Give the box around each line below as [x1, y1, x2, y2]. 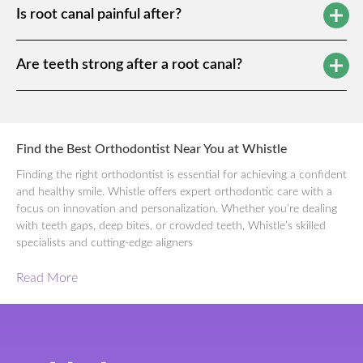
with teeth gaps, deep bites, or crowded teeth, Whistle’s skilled [16, 220, 326, 233]
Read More [16, 271, 78, 285]
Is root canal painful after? [16, 7, 181, 23]
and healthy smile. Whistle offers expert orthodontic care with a [16, 186, 332, 199]
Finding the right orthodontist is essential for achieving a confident [16, 169, 347, 181]
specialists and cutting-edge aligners [16, 237, 193, 250]
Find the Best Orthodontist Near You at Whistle [16, 143, 287, 156]
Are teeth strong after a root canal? [16, 58, 242, 73]
